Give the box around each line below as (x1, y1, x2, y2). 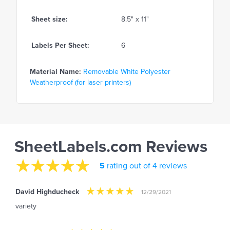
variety (15, 201, 36, 210)
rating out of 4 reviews (105, 160, 187, 171)
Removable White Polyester (83, 67, 170, 76)
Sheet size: (31, 15, 68, 24)
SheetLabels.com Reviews (14, 137, 207, 157)
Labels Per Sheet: (31, 41, 89, 50)
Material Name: (30, 67, 81, 76)
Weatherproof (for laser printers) (30, 78, 131, 87)
